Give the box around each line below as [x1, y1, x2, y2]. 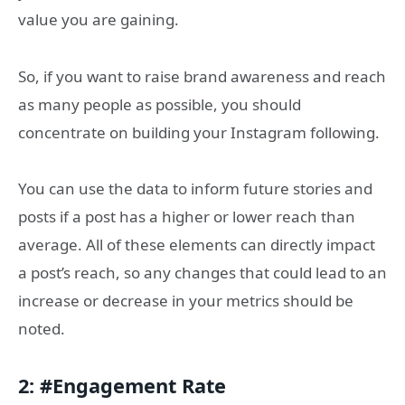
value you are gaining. [18, 9, 179, 31]
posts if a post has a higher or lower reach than [18, 206, 355, 228]
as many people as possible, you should [18, 93, 301, 115]
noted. [18, 318, 65, 340]
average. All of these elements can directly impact [18, 234, 375, 256]
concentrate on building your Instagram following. [18, 121, 380, 143]
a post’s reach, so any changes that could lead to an [18, 262, 387, 284]
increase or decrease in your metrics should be [18, 290, 353, 312]
